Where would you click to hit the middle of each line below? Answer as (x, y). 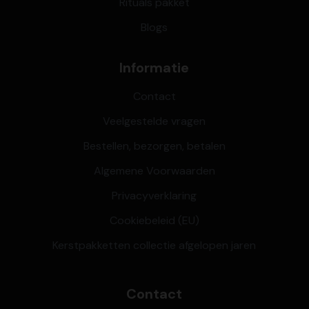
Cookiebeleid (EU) (154, 220)
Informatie (154, 67)
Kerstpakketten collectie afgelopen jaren (154, 245)
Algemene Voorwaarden (154, 170)
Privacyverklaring (154, 195)
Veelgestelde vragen (154, 121)
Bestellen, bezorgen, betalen (154, 146)
